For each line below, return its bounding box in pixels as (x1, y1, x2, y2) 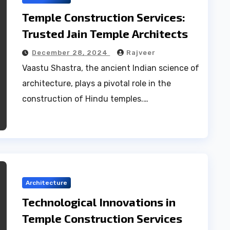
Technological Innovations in (22, 195, 176, 208)
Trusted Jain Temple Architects (22, 26, 188, 40)
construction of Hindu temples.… (22, 93, 149, 104)
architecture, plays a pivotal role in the (22, 78, 171, 88)
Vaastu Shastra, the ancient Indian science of (22, 63, 200, 73)
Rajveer (126, 48, 156, 56)
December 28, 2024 (32, 48, 110, 56)
